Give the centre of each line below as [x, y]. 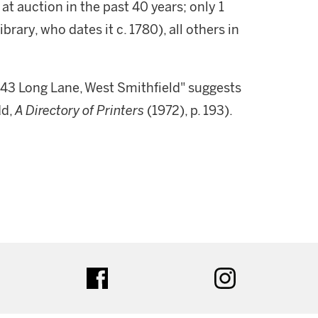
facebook [133, 274]
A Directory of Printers [79, 111]
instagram [262, 274]
